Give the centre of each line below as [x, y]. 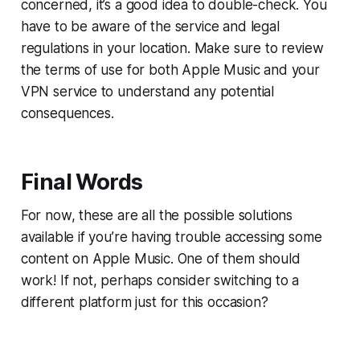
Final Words [82, 182]
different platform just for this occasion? [144, 303]
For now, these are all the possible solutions [157, 216]
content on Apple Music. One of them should [160, 259]
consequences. [67, 114]
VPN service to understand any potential [147, 92]
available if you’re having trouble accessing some [171, 237]
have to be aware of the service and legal [150, 27]
